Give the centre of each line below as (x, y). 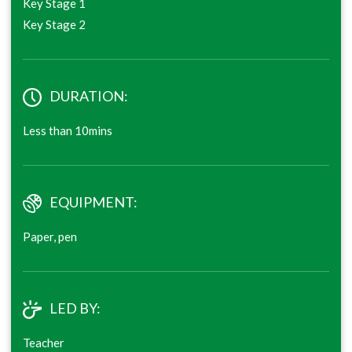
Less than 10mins (68, 130)
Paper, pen (50, 236)
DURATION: (89, 96)
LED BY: (75, 308)
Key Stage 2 (54, 24)
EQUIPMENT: (93, 202)
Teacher (44, 343)
